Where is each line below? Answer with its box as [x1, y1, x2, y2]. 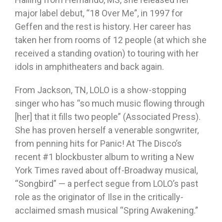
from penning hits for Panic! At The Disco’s [15, 138, 182, 149]
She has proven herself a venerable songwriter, [15, 125, 199, 136]
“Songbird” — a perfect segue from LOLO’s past [15, 178, 198, 189]
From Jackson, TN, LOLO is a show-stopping [15, 85, 186, 96]
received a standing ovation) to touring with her [15, 48, 199, 59]
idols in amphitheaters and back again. [15, 61, 164, 72]
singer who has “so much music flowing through [15, 98, 205, 109]
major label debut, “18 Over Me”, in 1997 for [15, 8, 183, 19]
